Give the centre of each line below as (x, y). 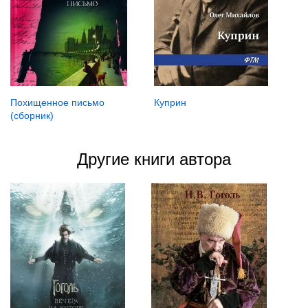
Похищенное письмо (57, 102)
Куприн (170, 102)
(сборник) (32, 115)
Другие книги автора (154, 159)
